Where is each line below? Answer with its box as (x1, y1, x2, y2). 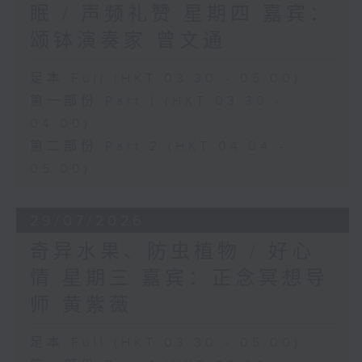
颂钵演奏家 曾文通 (29, 29, 226, 53)
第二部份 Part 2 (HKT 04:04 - (29, 138, 287, 154)
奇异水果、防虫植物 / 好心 (29, 240, 315, 263)
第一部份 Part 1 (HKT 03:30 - (29, 93, 284, 109)
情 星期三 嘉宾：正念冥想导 (29, 267, 329, 290)
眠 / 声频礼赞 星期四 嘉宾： (29, 2, 333, 26)
